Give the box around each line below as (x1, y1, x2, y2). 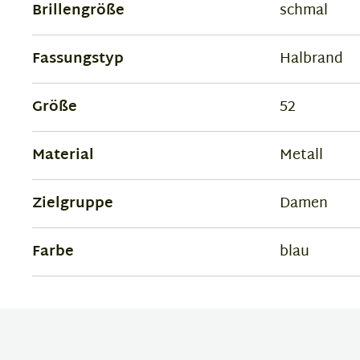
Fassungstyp (32, 45, 124, 72)
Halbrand (279, 45, 343, 72)
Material (32, 141, 94, 169)
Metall (279, 141, 323, 169)
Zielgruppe (32, 190, 113, 217)
